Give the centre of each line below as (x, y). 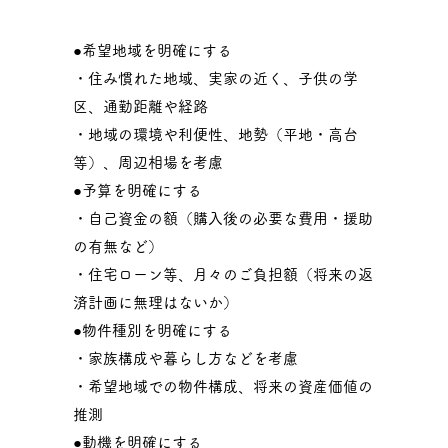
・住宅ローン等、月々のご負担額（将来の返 (223, 274)
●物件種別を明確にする (153, 330)
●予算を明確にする (138, 190)
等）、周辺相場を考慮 (148, 162)
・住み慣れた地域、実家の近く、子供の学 (216, 78)
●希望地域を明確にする (153, 50)
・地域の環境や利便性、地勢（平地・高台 (216, 134)
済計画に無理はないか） (156, 302)
